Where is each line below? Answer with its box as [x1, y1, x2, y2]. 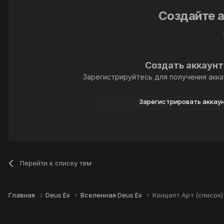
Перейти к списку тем [20, 158, 92, 167]
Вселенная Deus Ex [80, 190, 143, 199]
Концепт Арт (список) [152, 190, 223, 199]
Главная [8, 190, 36, 199]
